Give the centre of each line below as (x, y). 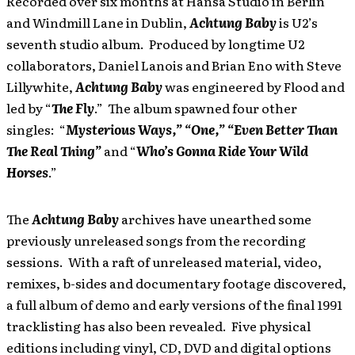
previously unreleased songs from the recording (156, 240)
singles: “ (36, 130)
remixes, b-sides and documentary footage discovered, (176, 283)
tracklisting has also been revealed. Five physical (158, 326)
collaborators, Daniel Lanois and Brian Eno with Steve (174, 65)
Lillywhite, (41, 87)
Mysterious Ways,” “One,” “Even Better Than (202, 130)
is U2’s (297, 23)
